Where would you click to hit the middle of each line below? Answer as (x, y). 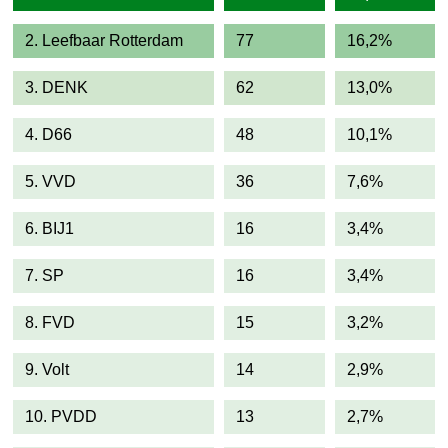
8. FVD (50, 322)
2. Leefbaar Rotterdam (104, 40)
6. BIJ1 (49, 228)
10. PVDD (61, 416)
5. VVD (50, 181)
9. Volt (47, 369)
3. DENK (56, 87)
